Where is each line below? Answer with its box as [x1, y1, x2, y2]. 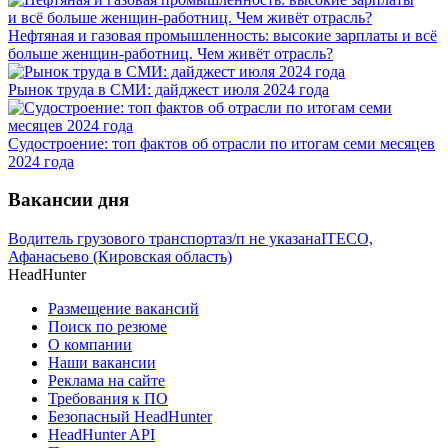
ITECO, [321, 230, 373, 248]
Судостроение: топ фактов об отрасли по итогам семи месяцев [8, 134, 435, 152]
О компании [48, 336, 132, 354]
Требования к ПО [48, 390, 168, 408]
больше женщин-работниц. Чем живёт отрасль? [8, 44, 333, 62]
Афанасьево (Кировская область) [8, 248, 232, 266]
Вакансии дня [8, 189, 129, 211]
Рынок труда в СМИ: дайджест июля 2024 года [8, 80, 329, 98]
